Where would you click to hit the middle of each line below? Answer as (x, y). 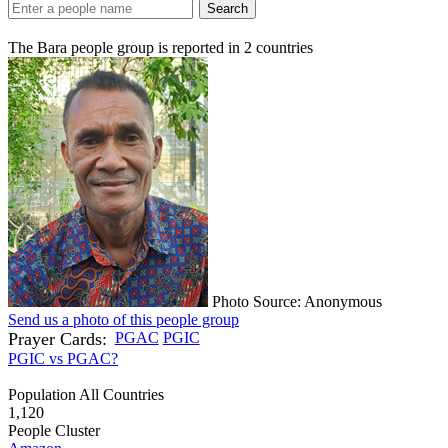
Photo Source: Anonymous (299, 301)
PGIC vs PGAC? (63, 358)
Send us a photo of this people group (123, 319)
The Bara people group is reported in (126, 47)
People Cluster (54, 430)
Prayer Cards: (57, 338)
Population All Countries (86, 394)
